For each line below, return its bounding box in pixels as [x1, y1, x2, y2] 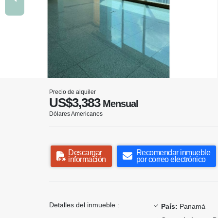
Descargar [68, 148, 102, 157]
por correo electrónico [136, 155, 206, 163]
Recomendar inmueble [136, 148, 210, 157]
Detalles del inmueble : [49, 200, 119, 209]
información [68, 155, 106, 163]
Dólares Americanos [49, 110, 103, 117]
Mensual [100, 98, 138, 109]
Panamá [178, 202, 205, 210]
